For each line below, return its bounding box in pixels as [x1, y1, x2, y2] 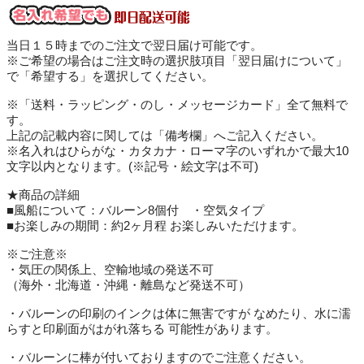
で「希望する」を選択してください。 [6, 70, 214, 83]
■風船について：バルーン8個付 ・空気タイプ [6, 204, 264, 217]
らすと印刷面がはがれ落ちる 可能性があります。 [6, 323, 278, 336]
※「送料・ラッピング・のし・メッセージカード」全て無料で [6, 98, 348, 111]
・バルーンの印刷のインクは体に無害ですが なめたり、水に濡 [6, 307, 351, 320]
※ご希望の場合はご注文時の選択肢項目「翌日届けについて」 [6, 54, 348, 67]
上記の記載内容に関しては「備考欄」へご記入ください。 [6, 129, 323, 142]
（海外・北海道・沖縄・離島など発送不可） [6, 279, 250, 292]
